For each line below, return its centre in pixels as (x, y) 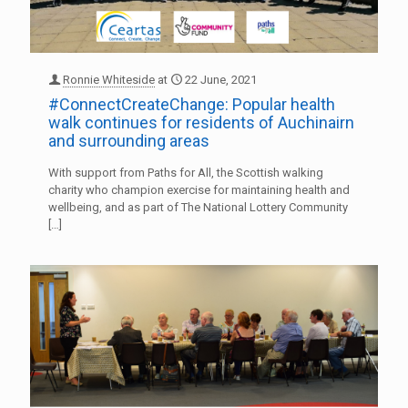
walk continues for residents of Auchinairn (201, 122)
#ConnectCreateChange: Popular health (192, 104)
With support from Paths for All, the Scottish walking (186, 172)
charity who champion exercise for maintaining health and (199, 189)
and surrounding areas (129, 140)
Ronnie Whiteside (109, 79)
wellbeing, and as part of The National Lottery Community (198, 207)
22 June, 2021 (221, 79)
